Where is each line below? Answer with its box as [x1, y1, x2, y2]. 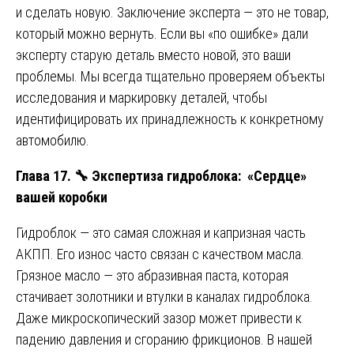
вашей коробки [16, 188, 107, 205]
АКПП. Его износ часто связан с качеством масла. [16, 245, 304, 262]
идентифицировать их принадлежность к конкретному [16, 110, 324, 127]
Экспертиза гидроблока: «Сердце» [88, 167, 307, 184]
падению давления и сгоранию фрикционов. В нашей [16, 330, 312, 348]
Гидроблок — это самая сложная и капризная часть [16, 224, 306, 241]
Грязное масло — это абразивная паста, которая [16, 266, 288, 284]
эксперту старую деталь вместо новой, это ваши [16, 46, 291, 63]
